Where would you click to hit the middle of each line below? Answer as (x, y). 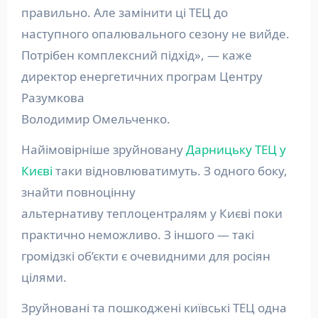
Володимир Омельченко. (97, 119)
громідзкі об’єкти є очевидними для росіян (146, 256)
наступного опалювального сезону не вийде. (155, 33)
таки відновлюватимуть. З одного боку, (170, 170)
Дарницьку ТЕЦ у (236, 149)
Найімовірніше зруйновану (103, 149)
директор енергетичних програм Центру (142, 76)
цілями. (45, 277)
